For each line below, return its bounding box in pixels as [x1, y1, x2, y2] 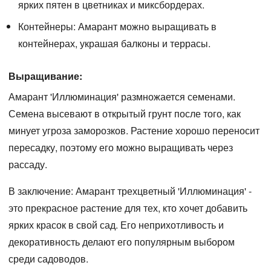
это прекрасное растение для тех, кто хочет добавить [8, 200, 247, 215]
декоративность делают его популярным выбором [8, 234, 235, 249]
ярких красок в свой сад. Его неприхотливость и [8, 217, 224, 232]
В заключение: [8, 183, 73, 198]
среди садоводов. [8, 251, 88, 266]
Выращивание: [8, 68, 82, 83]
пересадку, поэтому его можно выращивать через [8, 140, 233, 154]
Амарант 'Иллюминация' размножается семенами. [8, 89, 235, 103]
